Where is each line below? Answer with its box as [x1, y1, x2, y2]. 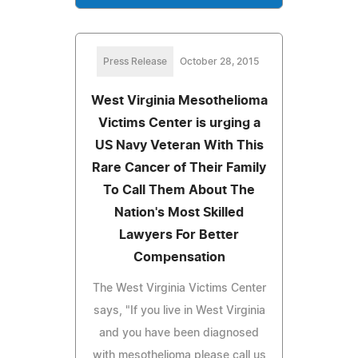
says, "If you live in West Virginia [93, 304, 265, 316]
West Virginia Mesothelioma [90, 93, 268, 107]
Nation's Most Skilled [114, 205, 244, 219]
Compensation [133, 250, 225, 264]
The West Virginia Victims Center [92, 282, 266, 294]
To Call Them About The [103, 183, 255, 197]
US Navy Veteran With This [94, 138, 264, 152]
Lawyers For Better [119, 228, 239, 241]
